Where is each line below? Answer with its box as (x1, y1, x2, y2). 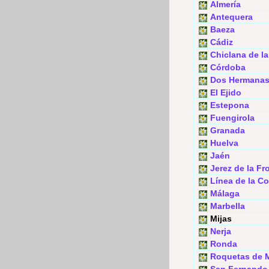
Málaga (210, 189, 240, 198)
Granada (210, 125, 245, 135)
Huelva (210, 138, 238, 148)
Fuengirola (210, 113, 255, 122)
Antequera (210, 12, 253, 22)
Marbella (210, 201, 245, 211)
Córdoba (210, 62, 246, 72)
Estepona (210, 100, 249, 110)
